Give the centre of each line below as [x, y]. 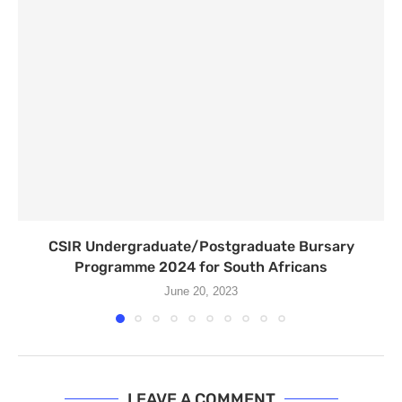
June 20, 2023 [201, 292]
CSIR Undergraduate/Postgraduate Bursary [201, 247]
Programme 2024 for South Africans [201, 267]
